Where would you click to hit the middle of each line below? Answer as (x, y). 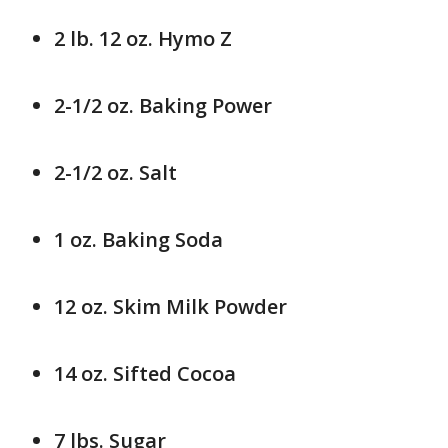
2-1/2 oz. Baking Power (163, 105)
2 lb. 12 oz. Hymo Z (143, 38)
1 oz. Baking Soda (138, 239)
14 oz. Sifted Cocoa (147, 373)
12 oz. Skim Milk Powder (170, 306)
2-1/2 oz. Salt (115, 172)
